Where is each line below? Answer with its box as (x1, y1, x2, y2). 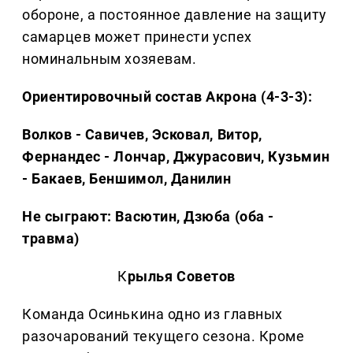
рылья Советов (127, 268, 236, 285)
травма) (22, 230, 80, 247)
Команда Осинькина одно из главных (22, 306, 283, 323)
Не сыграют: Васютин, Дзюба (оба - (22, 208, 274, 225)
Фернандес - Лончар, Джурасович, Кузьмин (22, 148, 330, 165)
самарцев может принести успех (22, 28, 252, 46)
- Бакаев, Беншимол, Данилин (22, 170, 232, 188)
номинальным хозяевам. (22, 50, 197, 68)
